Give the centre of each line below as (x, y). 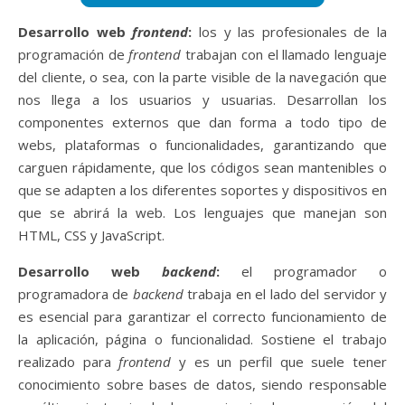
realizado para (69, 361)
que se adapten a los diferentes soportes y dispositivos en (202, 189)
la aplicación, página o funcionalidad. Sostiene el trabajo (202, 339)
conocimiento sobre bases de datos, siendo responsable (202, 384)
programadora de (74, 293)
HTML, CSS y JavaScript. (91, 235)
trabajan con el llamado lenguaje (284, 54)
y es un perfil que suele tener (279, 361)
